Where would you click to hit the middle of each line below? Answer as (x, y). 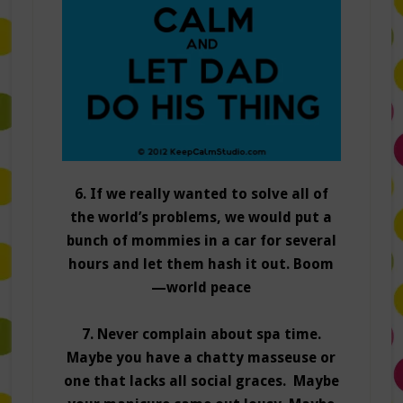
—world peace (201, 288)
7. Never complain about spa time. (201, 335)
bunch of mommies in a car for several (201, 241)
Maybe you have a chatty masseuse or (201, 358)
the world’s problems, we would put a (201, 218)
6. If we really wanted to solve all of (201, 194)
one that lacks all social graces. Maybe (201, 381)
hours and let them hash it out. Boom (201, 264)
